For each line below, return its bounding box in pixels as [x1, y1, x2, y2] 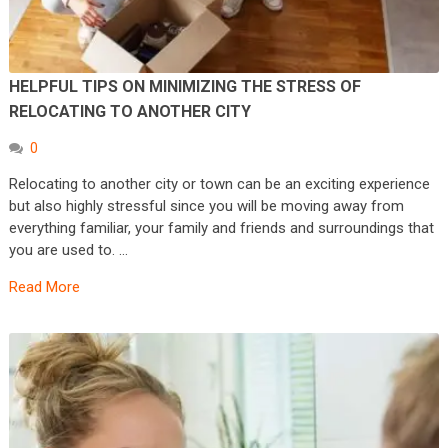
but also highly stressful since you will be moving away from [8, 196, 404, 215]
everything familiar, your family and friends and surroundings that [8, 218, 434, 237]
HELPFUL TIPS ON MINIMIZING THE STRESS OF [8, 76, 361, 96]
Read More [8, 277, 80, 296]
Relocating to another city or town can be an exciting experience [8, 174, 430, 193]
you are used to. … [8, 240, 128, 259]
